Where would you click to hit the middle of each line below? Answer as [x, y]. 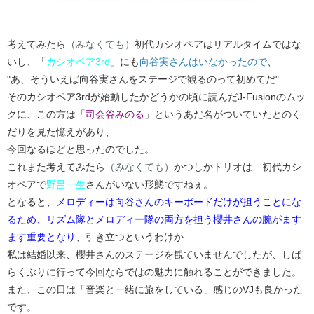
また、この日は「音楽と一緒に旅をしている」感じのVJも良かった [155, 289]
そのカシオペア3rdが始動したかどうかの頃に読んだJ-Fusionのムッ [156, 96]
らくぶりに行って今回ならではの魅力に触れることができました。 [154, 272]
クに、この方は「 [46, 114]
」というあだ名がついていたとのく [223, 114]
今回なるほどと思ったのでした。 [81, 149]
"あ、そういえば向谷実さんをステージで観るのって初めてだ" [143, 79]
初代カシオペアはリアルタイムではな [218, 44]
